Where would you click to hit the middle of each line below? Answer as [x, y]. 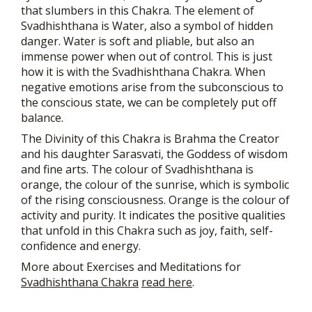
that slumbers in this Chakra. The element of [138, 11]
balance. [42, 118]
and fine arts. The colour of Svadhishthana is [137, 170]
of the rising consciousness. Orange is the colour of [155, 200]
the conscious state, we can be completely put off [149, 103]
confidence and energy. [81, 246]
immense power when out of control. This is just [147, 57]
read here [167, 282]
